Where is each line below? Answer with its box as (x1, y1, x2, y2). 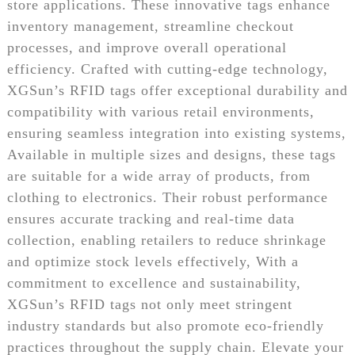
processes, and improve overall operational (6, 39, 287, 55)
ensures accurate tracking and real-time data (6, 210, 295, 227)
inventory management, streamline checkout (6, 17, 294, 34)
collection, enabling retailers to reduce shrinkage (6, 231, 326, 248)
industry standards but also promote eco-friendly (6, 317, 324, 334)
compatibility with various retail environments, (6, 103, 315, 120)
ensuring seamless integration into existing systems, (6, 124, 346, 141)
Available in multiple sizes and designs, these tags (6, 146, 336, 162)
